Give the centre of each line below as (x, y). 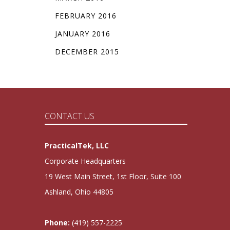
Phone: (57, 223)
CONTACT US (70, 116)
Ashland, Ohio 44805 (79, 192)
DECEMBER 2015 (87, 52)
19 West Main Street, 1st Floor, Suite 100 (113, 177)
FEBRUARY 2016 (85, 16)
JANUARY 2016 (82, 34)
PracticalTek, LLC (77, 146)
